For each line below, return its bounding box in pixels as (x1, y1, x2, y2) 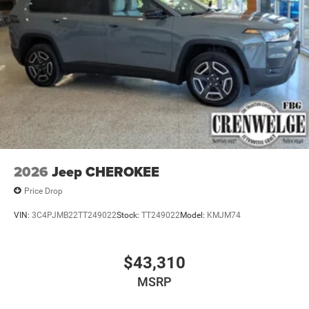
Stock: (117, 210, 141, 220)
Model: (180, 210, 207, 220)
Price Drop (24, 186, 63, 196)
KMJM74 (207, 210, 241, 220)
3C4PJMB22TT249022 (32, 210, 117, 220)
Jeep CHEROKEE (52, 161, 159, 183)
